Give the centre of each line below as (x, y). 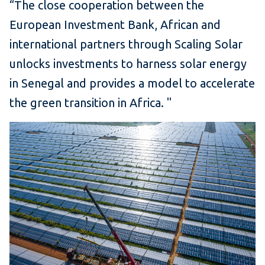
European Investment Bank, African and (115, 24)
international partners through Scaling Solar (126, 44)
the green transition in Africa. (88, 102)
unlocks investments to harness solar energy (128, 63)
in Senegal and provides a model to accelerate (132, 83)
